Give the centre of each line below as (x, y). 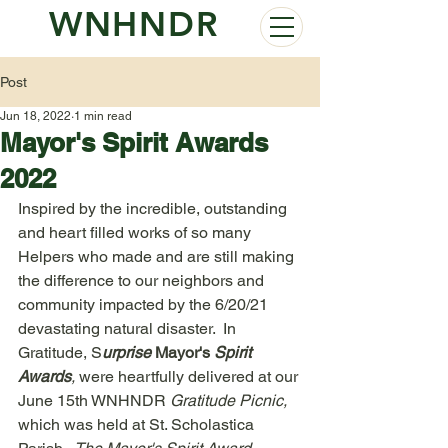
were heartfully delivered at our (188, 376)
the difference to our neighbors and (143, 280)
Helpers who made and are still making (158, 256)
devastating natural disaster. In (129, 328)
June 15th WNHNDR (94, 400)
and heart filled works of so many (136, 232)
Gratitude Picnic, (228, 400)
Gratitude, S (60, 352)
